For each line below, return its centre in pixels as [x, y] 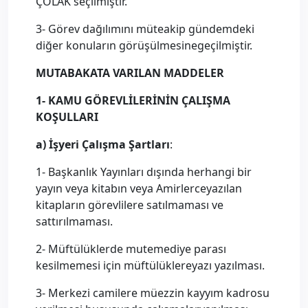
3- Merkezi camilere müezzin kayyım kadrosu [153, 293]
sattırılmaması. [74, 221]
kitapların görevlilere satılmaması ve [130, 205]
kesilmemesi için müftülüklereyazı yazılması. [150, 265]
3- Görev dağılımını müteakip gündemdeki [145, 29]
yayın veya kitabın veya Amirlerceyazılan [139, 188]
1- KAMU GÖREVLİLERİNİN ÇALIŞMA [133, 100]
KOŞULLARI [67, 117]
